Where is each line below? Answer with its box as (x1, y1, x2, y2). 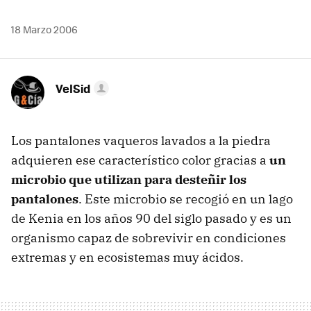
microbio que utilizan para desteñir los (11, 171, 246, 187)
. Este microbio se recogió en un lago (78, 190, 293, 207)
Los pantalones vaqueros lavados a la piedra (11, 132, 271, 149)
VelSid (56, 79, 91, 96)
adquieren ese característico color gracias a (11, 151, 269, 168)
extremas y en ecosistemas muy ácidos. (11, 249, 244, 265)
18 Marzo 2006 (11, 22, 78, 36)
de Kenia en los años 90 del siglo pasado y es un (11, 210, 292, 226)
